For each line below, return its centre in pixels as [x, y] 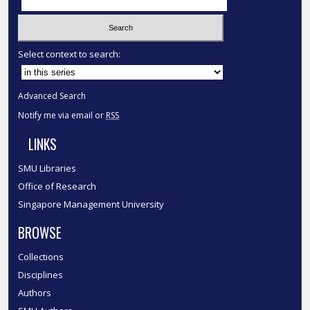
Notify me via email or [62, 115]
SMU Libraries [47, 168]
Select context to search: [70, 54]
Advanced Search [52, 95]
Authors [35, 292]
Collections [41, 256]
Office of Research [57, 186]
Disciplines [41, 274]
